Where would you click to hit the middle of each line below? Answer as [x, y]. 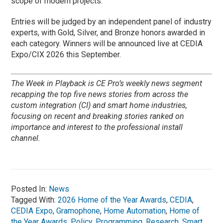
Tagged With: [35, 200]
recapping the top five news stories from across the [100, 94]
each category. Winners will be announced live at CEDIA [107, 43]
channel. [26, 138]
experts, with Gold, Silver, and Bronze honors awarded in [108, 32]
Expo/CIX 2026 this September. [66, 54]
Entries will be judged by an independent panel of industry [111, 21]
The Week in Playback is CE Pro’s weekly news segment [107, 83]
